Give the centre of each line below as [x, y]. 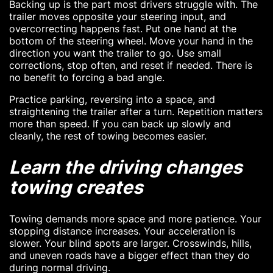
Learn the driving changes [126, 167]
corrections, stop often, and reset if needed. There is [131, 66]
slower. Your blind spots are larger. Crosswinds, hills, [130, 243]
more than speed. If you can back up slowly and [120, 124]
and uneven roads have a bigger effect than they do [129, 256]
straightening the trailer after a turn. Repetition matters [136, 112]
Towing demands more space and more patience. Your [135, 219]
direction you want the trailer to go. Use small [115, 53]
